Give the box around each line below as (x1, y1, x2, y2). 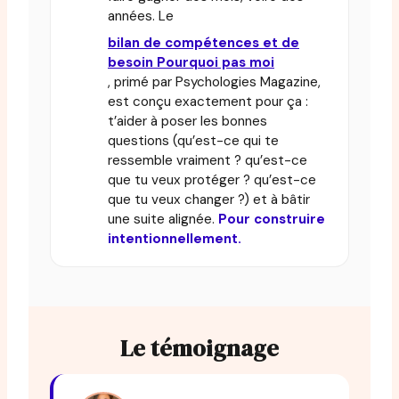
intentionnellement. (108, 229, 241, 248)
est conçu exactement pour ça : (108, 92, 308, 110)
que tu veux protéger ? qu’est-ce (108, 170, 316, 189)
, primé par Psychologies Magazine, (108, 72, 321, 91)
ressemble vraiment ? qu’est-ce (108, 151, 307, 169)
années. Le (108, 6, 174, 25)
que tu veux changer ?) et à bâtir (108, 190, 310, 208)
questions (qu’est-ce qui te (108, 131, 279, 150)
